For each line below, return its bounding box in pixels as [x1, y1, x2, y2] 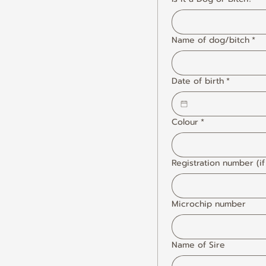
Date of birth [172, 75, 224, 87]
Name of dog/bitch [172, 34, 249, 46]
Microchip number [172, 198, 246, 210]
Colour [172, 116, 198, 128]
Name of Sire [172, 239, 225, 251]
